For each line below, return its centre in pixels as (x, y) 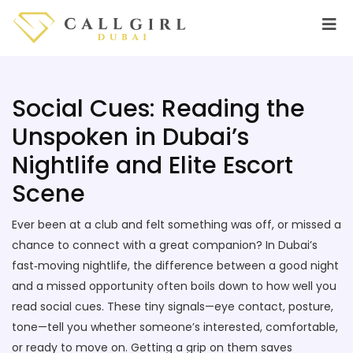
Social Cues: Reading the (158, 109)
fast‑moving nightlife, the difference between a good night (175, 266)
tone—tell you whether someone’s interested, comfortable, (175, 327)
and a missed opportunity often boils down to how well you (174, 286)
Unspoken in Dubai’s (130, 137)
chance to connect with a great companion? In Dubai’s (165, 245)
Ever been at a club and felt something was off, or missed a (176, 225)
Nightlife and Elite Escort (152, 165)
